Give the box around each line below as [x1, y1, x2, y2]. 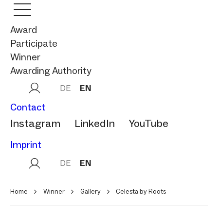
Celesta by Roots [116, 187, 166, 196]
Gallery [80, 187, 101, 196]
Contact [10, 101, 45, 113]
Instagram [10, 117, 60, 130]
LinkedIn [74, 117, 115, 130]
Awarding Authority [10, 65, 91, 76]
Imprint [10, 138, 41, 150]
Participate [10, 37, 57, 49]
